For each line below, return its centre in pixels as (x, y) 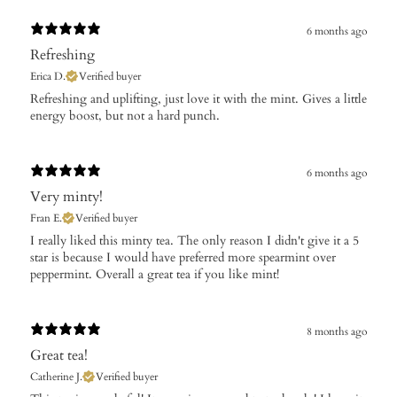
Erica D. (48, 77)
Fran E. (46, 218)
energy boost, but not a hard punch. (125, 116)
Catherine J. (56, 377)
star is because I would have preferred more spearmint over (183, 258)
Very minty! (66, 197)
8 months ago (337, 331)
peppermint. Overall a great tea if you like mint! (155, 275)
